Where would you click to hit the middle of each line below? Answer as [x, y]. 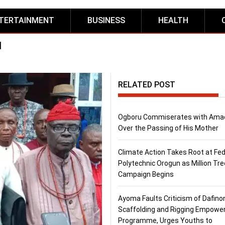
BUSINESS [106, 21]
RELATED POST [146, 85]
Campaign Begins [146, 175]
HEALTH [173, 21]
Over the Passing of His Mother [168, 128]
